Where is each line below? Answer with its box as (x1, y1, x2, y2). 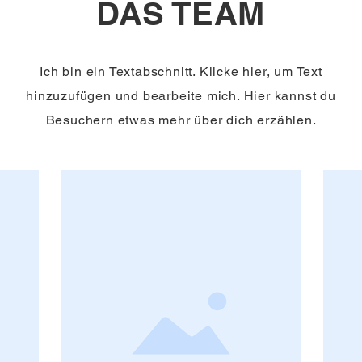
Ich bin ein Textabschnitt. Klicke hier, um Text (40, 64, 322, 79)
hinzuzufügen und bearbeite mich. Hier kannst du (26, 88, 336, 103)
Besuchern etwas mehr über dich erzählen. (45, 112, 317, 128)
